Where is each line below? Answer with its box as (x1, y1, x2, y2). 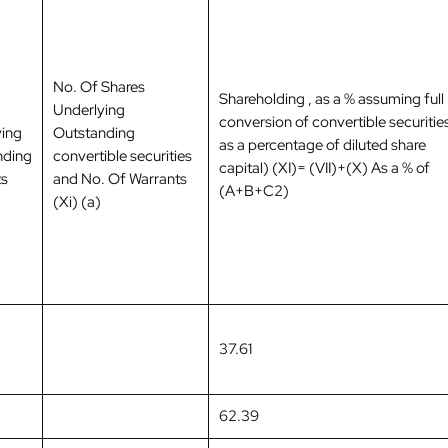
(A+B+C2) (219, 180, 289, 201)
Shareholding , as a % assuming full (219, 88, 444, 109)
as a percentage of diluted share (219, 134, 426, 155)
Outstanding (53, 122, 135, 143)
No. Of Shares (53, 76, 145, 97)
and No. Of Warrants (53, 168, 187, 189)
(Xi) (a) (53, 191, 101, 212)
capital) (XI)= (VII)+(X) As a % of (219, 157, 430, 178)
